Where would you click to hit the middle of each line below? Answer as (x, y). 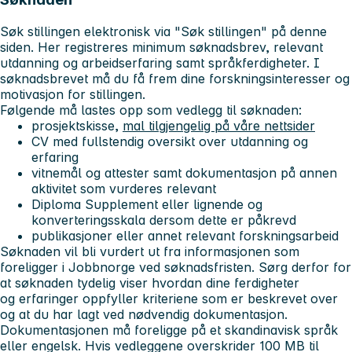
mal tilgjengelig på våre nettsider (219, 125)
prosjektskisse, (77, 125)
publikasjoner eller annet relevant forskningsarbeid (185, 235)
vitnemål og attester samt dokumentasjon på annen (184, 172)
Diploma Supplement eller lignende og (147, 204)
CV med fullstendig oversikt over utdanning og (170, 141)
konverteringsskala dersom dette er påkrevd (164, 220)
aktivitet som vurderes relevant (126, 188)
